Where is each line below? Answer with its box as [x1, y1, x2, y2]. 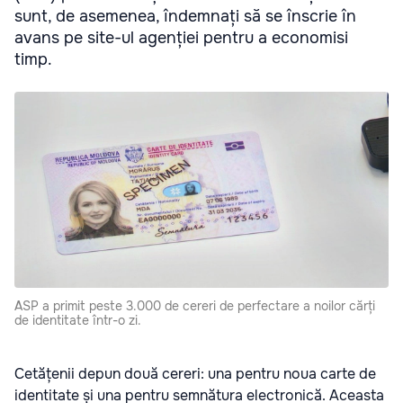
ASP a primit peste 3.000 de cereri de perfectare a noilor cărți [14, 298, 375, 315]
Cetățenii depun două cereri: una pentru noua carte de [14, 364, 376, 384]
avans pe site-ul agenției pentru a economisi [14, 27, 348, 48]
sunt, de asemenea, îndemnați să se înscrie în [14, 5, 356, 26]
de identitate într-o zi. [14, 312, 141, 329]
